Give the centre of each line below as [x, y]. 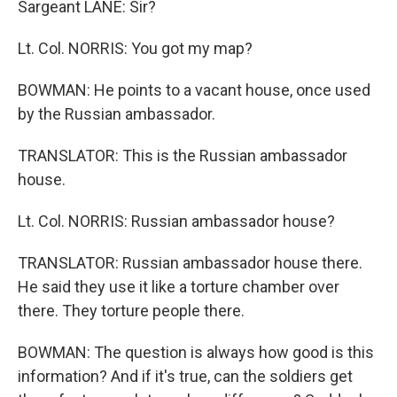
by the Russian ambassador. [117, 114]
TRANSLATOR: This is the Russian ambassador [183, 156]
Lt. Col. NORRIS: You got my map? [135, 48]
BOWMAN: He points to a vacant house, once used [194, 90]
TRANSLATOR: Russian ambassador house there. [190, 263]
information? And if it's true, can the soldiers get [185, 376]
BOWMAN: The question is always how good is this [196, 352]
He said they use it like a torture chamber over [179, 287]
